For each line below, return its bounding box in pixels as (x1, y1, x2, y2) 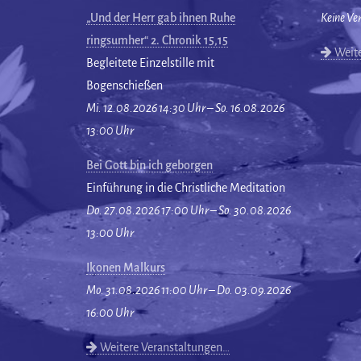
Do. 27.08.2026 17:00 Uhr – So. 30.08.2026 (86, 204, 291, 217)
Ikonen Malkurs (86, 261, 165, 274)
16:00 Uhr (86, 306, 134, 319)
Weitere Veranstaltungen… (98, 341, 230, 354)
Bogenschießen (86, 79, 163, 92)
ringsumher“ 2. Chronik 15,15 (86, 34, 228, 47)
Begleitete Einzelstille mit (86, 56, 214, 69)
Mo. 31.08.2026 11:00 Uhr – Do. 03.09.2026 (86, 284, 291, 297)
